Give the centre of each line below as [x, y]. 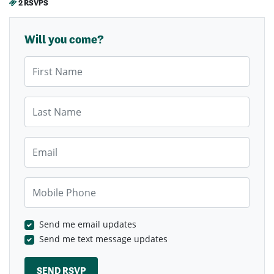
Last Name [46, 103]
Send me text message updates [103, 239]
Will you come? [64, 40]
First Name [46, 62]
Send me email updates [88, 224]
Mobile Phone [52, 183]
